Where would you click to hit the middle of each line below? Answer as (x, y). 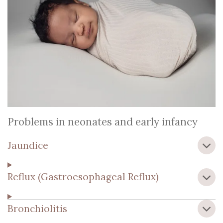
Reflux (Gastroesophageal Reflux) (83, 177)
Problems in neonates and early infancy (103, 122)
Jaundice (28, 145)
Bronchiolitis (37, 208)
